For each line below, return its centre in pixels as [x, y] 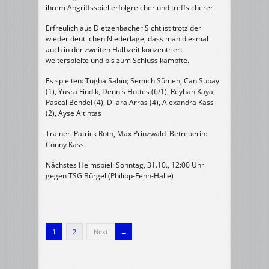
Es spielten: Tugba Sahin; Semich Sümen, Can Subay [132, 81]
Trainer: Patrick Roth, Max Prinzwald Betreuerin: [126, 134]
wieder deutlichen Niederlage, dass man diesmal [127, 39]
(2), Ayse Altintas [74, 113]
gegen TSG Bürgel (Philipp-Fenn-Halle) [110, 176]
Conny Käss [65, 144]
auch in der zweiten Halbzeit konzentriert [114, 50]
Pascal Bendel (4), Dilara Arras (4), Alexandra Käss [130, 102]
